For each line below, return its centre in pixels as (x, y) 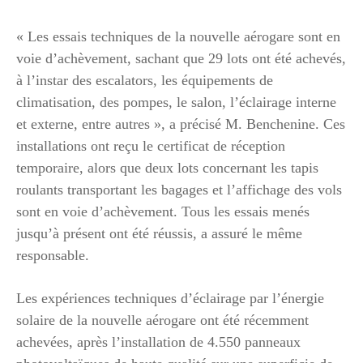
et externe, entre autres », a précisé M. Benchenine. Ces (181, 124)
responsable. (53, 255)
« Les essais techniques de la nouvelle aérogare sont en (178, 36)
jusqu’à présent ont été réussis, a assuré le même (159, 233)
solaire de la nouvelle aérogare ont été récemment (162, 320)
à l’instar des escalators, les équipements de (145, 80)
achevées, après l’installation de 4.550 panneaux (158, 342)
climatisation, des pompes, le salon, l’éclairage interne (176, 102)
